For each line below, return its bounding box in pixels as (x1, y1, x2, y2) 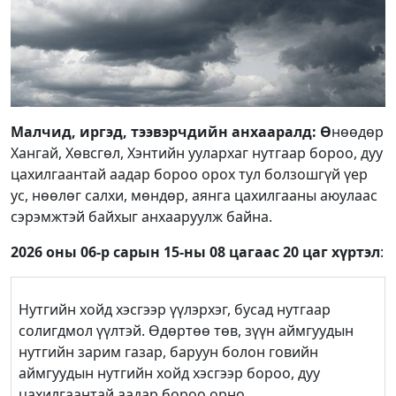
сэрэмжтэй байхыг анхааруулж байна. (11, 207, 272, 227)
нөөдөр (331, 122, 384, 142)
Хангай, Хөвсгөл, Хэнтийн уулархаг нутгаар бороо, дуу (11, 143, 383, 164)
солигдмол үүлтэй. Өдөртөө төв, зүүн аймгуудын (19, 321, 354, 341)
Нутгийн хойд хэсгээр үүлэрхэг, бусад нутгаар (19, 300, 331, 320)
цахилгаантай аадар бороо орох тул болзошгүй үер (11, 164, 368, 185)
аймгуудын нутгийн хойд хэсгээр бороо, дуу (19, 363, 320, 384)
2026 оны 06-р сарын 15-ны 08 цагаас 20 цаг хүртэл (11, 242, 380, 263)
